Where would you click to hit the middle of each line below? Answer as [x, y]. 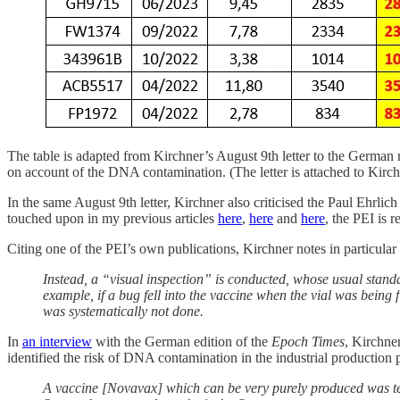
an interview [57, 342]
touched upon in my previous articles [112, 219]
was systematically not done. [123, 312]
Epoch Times [308, 342]
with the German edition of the [182, 342]
